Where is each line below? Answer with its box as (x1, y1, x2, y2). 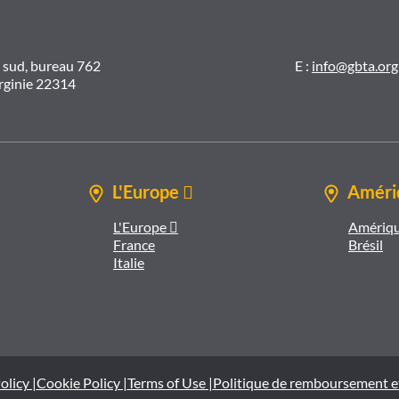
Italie (113, 254, 144, 272)
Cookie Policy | (36, 374, 127, 392)
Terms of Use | (126, 374, 213, 392)
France (113, 236, 155, 254)
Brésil (348, 236, 383, 254)
